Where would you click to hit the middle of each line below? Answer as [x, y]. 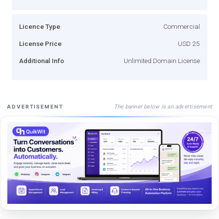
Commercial [182, 26]
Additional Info [42, 60]
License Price [40, 43]
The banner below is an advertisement [163, 106]
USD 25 [189, 43]
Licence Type [40, 26]
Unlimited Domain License [162, 60]
